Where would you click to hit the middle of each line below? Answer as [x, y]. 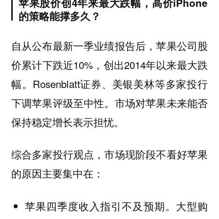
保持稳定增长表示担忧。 [67, 121]
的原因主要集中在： [57, 173]
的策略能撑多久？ [59, 16]
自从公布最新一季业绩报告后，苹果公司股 [109, 45]
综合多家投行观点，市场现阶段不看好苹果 [109, 154]
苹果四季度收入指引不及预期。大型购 [116, 206]
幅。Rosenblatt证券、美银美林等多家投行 [109, 83]
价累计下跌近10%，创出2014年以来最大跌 [109, 64]
